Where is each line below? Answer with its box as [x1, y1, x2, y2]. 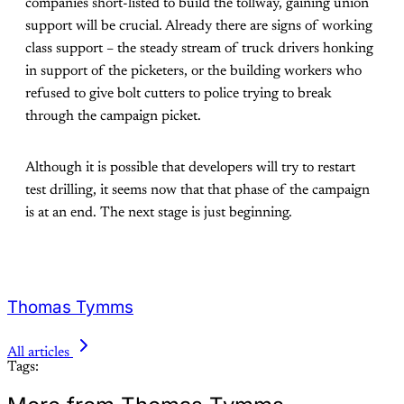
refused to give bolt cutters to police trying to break [25, 87, 332, 102]
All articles [7, 344, 69, 360]
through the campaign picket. [25, 109, 201, 124]
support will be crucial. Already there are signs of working [25, 19, 372, 34]
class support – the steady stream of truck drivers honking [25, 41, 373, 57]
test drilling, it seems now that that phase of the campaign [25, 183, 370, 198]
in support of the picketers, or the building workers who [25, 64, 362, 79]
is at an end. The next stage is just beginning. [25, 206, 292, 221]
